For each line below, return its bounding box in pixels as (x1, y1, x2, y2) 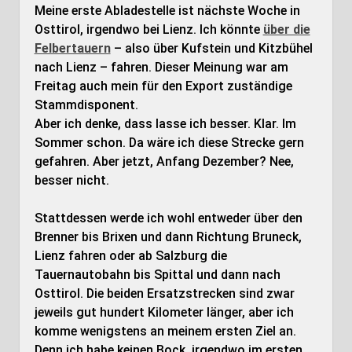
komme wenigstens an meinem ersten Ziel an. (34, 324, 296, 339)
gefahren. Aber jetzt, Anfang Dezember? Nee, (34, 154, 294, 169)
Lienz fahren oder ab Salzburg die (34, 248, 227, 263)
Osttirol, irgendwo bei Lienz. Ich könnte (34, 22, 263, 37)
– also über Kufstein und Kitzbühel (110, 41, 313, 56)
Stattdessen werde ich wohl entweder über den (34, 211, 302, 225)
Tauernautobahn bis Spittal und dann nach (34, 267, 280, 282)
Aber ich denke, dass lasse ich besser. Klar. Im (34, 116, 296, 131)
